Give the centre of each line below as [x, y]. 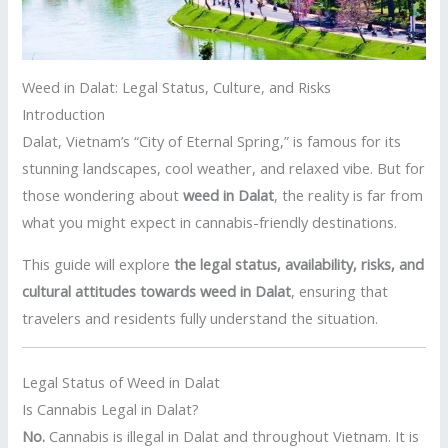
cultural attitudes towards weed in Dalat [157, 291]
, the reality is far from [349, 195]
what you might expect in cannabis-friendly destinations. [210, 222]
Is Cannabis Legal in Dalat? [111, 409]
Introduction [64, 114]
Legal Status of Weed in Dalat [121, 382]
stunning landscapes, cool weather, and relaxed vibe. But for [224, 168]
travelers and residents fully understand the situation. [200, 318]
